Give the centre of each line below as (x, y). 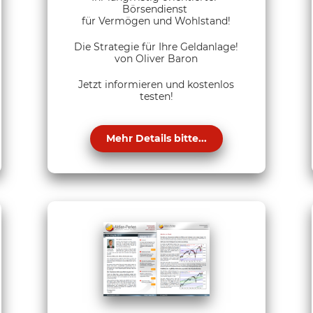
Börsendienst (156, 9)
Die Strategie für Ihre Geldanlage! (156, 46)
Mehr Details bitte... (156, 138)
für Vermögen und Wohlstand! (156, 21)
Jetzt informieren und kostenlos (156, 84)
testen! (156, 96)
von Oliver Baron (156, 58)
